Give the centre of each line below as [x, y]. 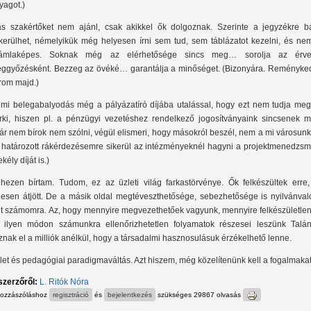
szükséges [174, 295]
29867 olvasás [217, 295]
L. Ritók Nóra [64, 282]
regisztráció [71, 295]
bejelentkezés [130, 295]
